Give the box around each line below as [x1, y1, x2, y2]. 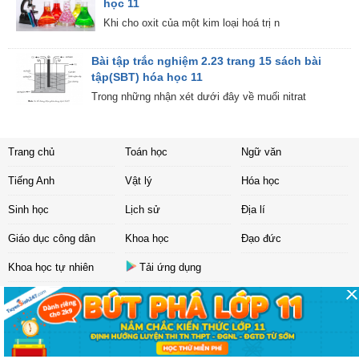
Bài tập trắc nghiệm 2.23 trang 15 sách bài [91, 54, 321, 67]
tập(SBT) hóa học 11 [91, 70, 203, 83]
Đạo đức [241, 232, 281, 244]
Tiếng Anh [8, 174, 54, 187]
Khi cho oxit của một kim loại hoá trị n [103, 16, 280, 29]
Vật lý [124, 174, 152, 187]
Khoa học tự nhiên [8, 260, 94, 273]
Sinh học [8, 203, 49, 216]
